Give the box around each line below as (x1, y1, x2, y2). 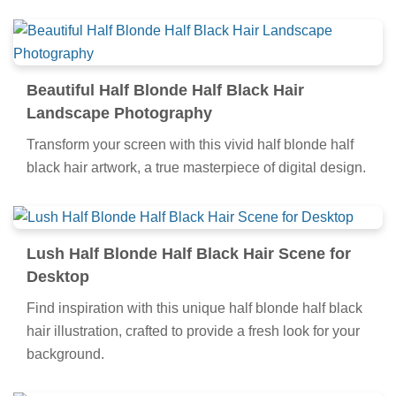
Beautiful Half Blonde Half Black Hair (27, 80, 304, 99)
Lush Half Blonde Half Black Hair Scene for (27, 244, 351, 263)
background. (27, 346, 104, 362)
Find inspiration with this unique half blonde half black (27, 300, 362, 316)
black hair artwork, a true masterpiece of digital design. (27, 159, 366, 175)
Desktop (27, 267, 89, 286)
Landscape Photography (27, 103, 212, 122)
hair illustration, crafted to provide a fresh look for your (27, 323, 360, 339)
